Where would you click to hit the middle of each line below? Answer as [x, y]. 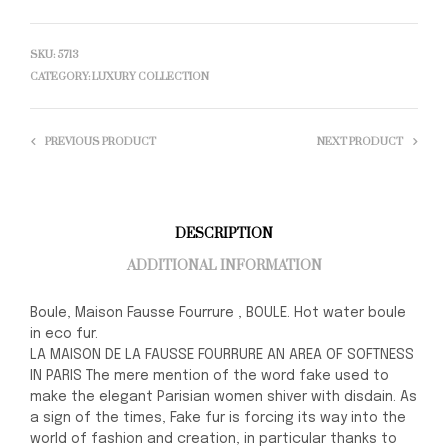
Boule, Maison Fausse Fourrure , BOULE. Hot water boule [218, 312]
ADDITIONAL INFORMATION [224, 266]
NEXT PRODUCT [360, 141]
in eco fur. [64, 333]
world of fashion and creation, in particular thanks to [213, 438]
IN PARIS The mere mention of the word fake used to [209, 375]
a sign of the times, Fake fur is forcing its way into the [218, 417]
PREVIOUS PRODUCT [100, 141]
